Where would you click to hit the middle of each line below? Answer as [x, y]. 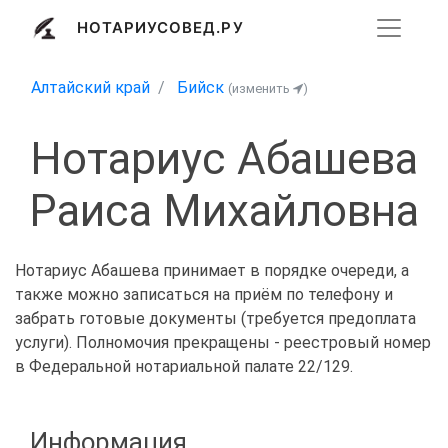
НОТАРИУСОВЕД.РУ [160, 27]
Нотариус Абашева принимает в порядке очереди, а [212, 271]
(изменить [260, 88]
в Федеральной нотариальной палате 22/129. [184, 367]
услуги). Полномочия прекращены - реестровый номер [223, 343]
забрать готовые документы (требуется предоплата [215, 319]
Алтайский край [90, 87]
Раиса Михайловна [224, 211]
